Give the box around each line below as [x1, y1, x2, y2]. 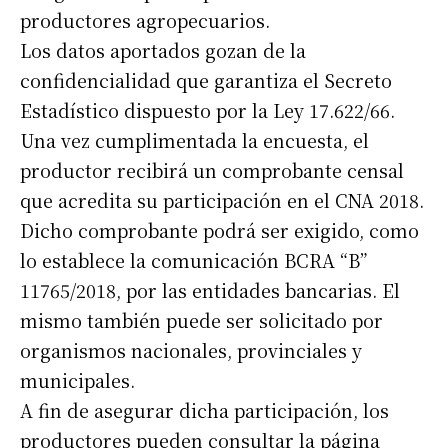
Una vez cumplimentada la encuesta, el [20, 127, 369, 154]
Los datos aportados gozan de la [20, 37, 306, 64]
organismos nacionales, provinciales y [20, 337, 362, 364]
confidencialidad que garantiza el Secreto [20, 67, 392, 94]
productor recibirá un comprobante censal [20, 157, 404, 184]
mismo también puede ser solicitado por [20, 307, 383, 334]
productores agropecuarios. [20, 7, 270, 34]
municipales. [20, 367, 135, 394]
